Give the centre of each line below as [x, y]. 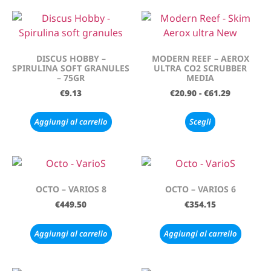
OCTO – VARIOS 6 [200, 189]
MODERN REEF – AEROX [200, 58]
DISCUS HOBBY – [71, 58]
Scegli [200, 122]
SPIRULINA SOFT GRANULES [71, 68]
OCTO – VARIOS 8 [71, 189]
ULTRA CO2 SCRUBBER [200, 68]
